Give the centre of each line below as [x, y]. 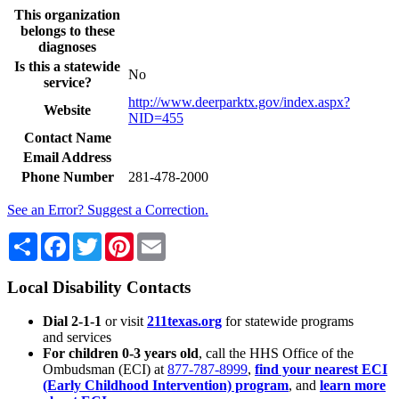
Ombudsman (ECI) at [105, 370]
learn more [353, 386]
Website [67, 110]
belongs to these [67, 30]
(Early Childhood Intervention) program [166, 386]
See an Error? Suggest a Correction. [108, 209]
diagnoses [67, 46]
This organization [67, 14]
